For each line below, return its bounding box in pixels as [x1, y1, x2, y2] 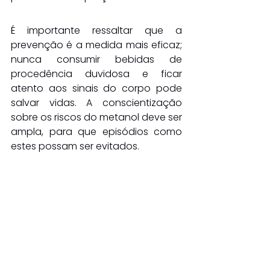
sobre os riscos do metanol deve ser [11, 110, 182, 124]
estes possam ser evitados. [11, 139, 139, 153]
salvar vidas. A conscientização [11, 95, 182, 110]
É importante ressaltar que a [11, 23, 182, 37]
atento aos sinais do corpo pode [11, 81, 182, 95]
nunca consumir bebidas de [11, 52, 182, 66]
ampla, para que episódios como [11, 124, 182, 139]
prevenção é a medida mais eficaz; [11, 37, 182, 52]
